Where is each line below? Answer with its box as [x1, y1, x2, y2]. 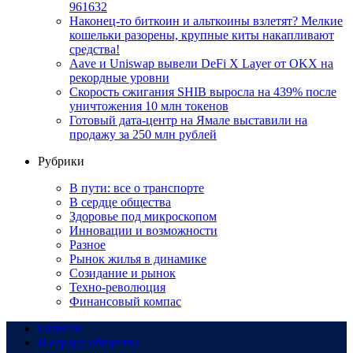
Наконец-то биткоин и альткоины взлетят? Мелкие [69, 13, 343, 28]
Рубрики [38, 154, 84, 168]
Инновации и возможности [69, 223, 217, 237]
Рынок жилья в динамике [69, 251, 206, 266]
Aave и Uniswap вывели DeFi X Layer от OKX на [69, 56, 333, 70]
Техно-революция [69, 280, 165, 294]
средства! [69, 42, 120, 56]
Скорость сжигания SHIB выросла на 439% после [69, 84, 336, 98]
